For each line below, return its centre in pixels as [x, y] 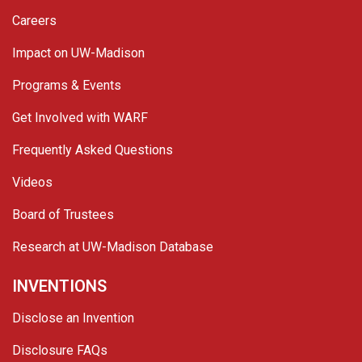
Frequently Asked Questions [93, 150]
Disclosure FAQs [60, 351]
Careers [34, 21]
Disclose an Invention [73, 318]
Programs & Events [67, 86]
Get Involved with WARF [80, 118]
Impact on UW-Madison [78, 53]
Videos [32, 183]
